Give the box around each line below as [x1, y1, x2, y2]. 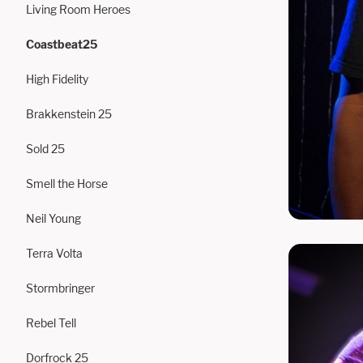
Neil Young [26, 211, 81, 225]
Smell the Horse [26, 177, 108, 190]
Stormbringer [26, 281, 95, 295]
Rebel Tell [26, 316, 76, 330]
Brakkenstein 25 [26, 107, 112, 121]
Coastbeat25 [26, 37, 97, 51]
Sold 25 [26, 142, 65, 156]
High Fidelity [26, 72, 88, 86]
